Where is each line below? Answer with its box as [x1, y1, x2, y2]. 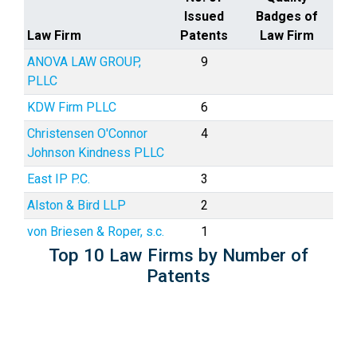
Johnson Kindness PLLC [27, 145, 164, 160]
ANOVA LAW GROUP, [27, 54, 141, 69]
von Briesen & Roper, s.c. [27, 224, 164, 239]
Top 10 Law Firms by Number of [49, 245, 308, 265]
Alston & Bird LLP [27, 198, 126, 213]
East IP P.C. [27, 171, 90, 186]
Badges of [256, 9, 318, 24]
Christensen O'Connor [27, 126, 147, 141]
